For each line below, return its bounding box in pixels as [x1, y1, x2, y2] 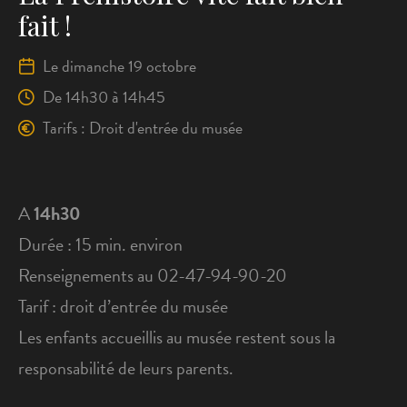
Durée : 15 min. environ [18, 231, 183, 258]
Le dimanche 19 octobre [39, 54, 196, 78]
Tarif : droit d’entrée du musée [18, 293, 228, 320]
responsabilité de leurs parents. [18, 354, 233, 382]
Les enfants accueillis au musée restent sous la [18, 323, 335, 351]
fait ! [18, 7, 72, 44]
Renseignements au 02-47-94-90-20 [18, 262, 287, 289]
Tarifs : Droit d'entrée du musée [43, 115, 243, 140]
